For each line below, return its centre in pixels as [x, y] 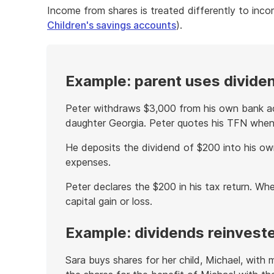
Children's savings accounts [112, 25]
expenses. [88, 162]
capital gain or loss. [109, 201]
